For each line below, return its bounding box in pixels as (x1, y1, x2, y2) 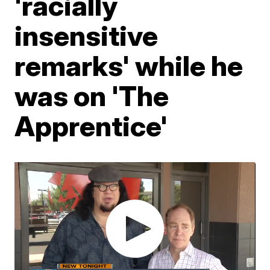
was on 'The (14, 78, 169, 113)
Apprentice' (14, 108, 168, 143)
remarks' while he (14, 48, 243, 83)
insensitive (14, 18, 159, 52)
